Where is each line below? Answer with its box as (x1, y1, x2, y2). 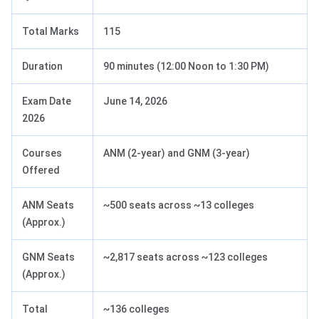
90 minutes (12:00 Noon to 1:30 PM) (103, 61, 269, 73)
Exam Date (22, 95, 71, 108)
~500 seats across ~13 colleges (103, 199, 254, 211)
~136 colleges (103, 303, 169, 315)
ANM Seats (22, 199, 74, 211)
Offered (22, 164, 60, 177)
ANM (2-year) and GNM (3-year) (103, 147, 250, 159)
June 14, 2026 (103, 95, 167, 108)
